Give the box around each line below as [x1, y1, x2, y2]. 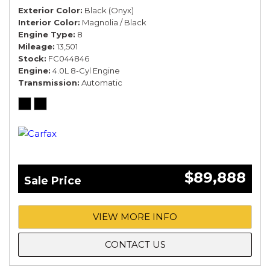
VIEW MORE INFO [93, 211, 177, 223]
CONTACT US [104, 239, 166, 251]
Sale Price [24, 174, 81, 188]
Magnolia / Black [82, 17, 146, 28]
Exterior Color [18, 5, 80, 16]
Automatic [81, 78, 122, 88]
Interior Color [18, 17, 78, 28]
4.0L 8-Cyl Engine [52, 66, 120, 76]
